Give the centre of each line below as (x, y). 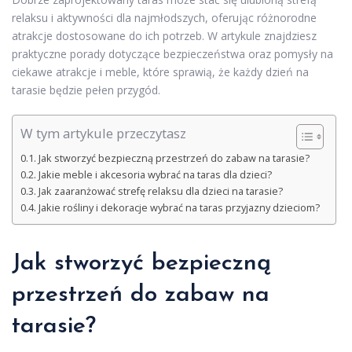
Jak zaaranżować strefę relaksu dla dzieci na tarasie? (160, 192)
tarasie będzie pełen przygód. (86, 90)
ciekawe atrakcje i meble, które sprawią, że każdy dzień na (160, 72)
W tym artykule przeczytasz (103, 134)
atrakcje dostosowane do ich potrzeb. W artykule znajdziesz (164, 36)
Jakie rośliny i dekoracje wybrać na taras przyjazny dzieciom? (179, 208)
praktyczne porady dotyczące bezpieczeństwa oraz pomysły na (172, 54)
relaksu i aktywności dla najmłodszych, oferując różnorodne (164, 18)
